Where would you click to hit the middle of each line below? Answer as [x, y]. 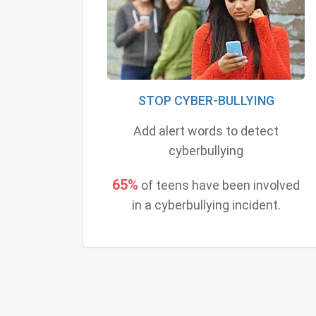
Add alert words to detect [206, 130]
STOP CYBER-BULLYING [206, 100]
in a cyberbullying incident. [206, 205]
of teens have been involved [219, 185]
